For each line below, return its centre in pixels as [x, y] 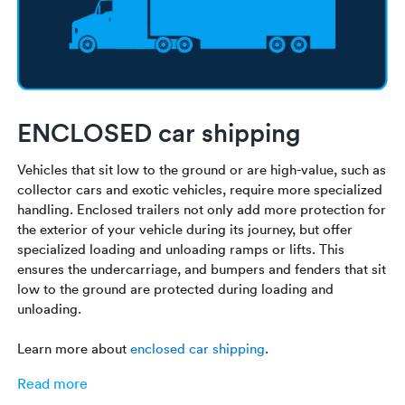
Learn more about [74, 348]
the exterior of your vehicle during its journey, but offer [185, 228]
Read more [53, 383]
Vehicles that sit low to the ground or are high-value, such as [202, 169]
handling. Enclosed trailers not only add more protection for [202, 208]
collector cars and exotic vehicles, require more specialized [200, 188]
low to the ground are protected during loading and [176, 288]
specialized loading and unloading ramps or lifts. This [181, 248]
